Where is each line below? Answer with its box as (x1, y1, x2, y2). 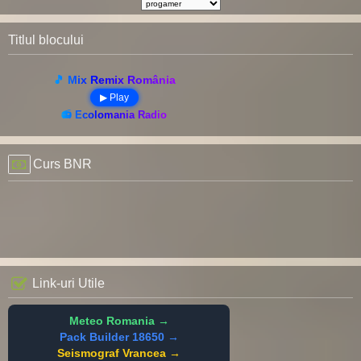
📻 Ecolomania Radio (61, 108, 167, 121)
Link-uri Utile (32, 276, 106, 291)
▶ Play (99, 91, 129, 103)
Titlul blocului (8, 33, 84, 47)
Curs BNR (32, 157, 92, 172)
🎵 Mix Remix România (52, 73, 176, 86)
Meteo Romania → (68, 314, 169, 328)
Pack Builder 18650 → (59, 330, 179, 344)
